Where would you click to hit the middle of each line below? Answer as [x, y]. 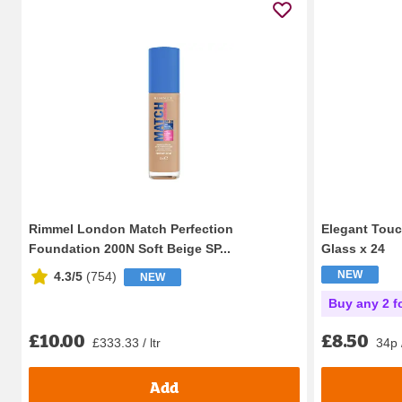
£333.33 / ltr [127, 343]
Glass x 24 [353, 248]
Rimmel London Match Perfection [131, 228]
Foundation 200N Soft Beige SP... [130, 248]
